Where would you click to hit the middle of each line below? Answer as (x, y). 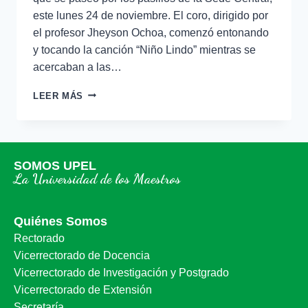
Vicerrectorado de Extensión (83, 290)
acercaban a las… (77, 67)
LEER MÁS (58, 96)
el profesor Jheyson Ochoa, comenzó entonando (151, 32)
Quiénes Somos (60, 221)
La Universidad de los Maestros (97, 179)
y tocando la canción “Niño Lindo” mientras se (144, 49)
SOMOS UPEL (55, 166)
